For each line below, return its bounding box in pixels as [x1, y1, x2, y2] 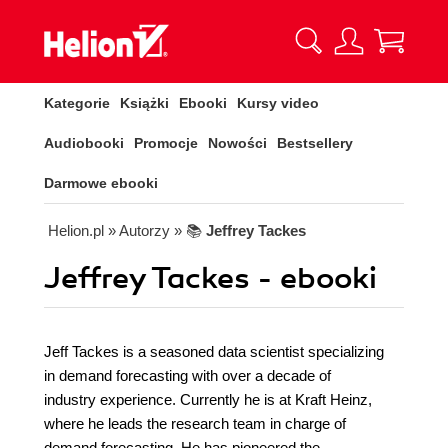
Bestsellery [277, 135, 353, 151]
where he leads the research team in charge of [44, 415, 346, 432]
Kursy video [237, 95, 319, 111]
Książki [120, 95, 169, 111]
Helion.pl [48, 222, 104, 239]
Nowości [208, 135, 267, 151]
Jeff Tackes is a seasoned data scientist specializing [44, 343, 384, 360]
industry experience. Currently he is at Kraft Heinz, [44, 391, 372, 408]
